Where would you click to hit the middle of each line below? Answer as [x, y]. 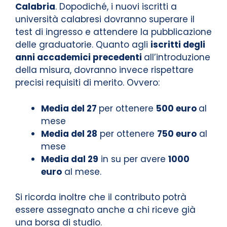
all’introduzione [177, 58]
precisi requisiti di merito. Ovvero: [87, 83]
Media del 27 [70, 108]
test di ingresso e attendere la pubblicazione [113, 32]
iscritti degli [178, 45]
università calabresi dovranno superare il [105, 20]
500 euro [177, 108]
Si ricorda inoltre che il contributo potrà [101, 197]
